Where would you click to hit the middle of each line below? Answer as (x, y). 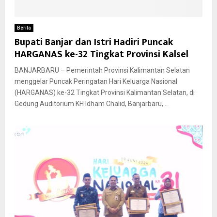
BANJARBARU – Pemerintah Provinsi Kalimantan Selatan (102, 70)
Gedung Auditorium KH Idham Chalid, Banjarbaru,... (91, 104)
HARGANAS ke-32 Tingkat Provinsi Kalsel (101, 54)
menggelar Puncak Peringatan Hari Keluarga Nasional (96, 82)
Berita (24, 28)
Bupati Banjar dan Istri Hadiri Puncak (94, 42)
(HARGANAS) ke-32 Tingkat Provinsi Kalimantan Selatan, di (105, 93)
